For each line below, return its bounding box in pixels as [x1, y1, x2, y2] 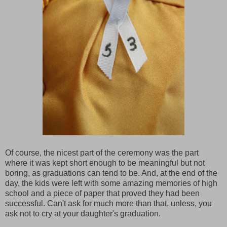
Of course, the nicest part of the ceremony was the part [5, 148, 199, 157]
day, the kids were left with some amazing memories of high [5, 178, 217, 187]
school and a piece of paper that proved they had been [5, 188, 200, 198]
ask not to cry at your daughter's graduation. [5, 209, 161, 218]
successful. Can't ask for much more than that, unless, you [5, 199, 212, 208]
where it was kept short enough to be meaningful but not [5, 158, 205, 167]
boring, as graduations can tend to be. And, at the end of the [5, 168, 217, 177]
